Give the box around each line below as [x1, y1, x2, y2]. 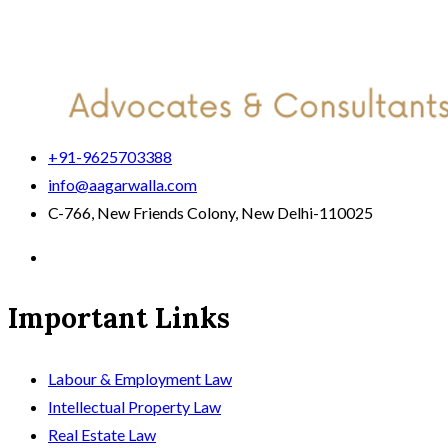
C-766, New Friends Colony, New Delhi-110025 [48, 202, 373, 222]
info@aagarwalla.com [48, 174, 197, 194]
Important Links [8, 299, 230, 336]
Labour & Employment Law [48, 368, 232, 388]
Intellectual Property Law [48, 396, 221, 416]
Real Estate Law [48, 424, 156, 444]
